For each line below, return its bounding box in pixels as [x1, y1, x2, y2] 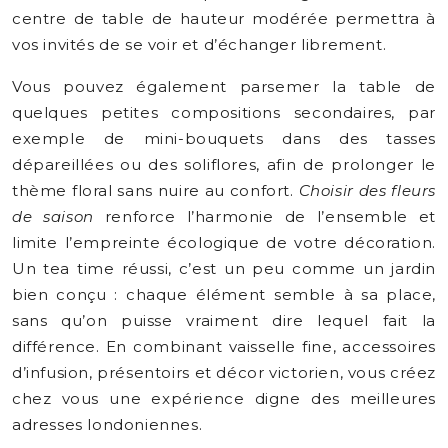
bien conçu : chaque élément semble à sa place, [12, 285, 436, 304]
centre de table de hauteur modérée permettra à [12, 9, 436, 28]
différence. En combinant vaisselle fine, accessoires [12, 337, 436, 356]
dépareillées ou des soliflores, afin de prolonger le [12, 155, 436, 174]
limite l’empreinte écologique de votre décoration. [12, 233, 436, 252]
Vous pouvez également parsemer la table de [12, 77, 436, 96]
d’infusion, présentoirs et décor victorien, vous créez [12, 363, 436, 382]
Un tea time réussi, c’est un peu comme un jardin [12, 259, 436, 278]
